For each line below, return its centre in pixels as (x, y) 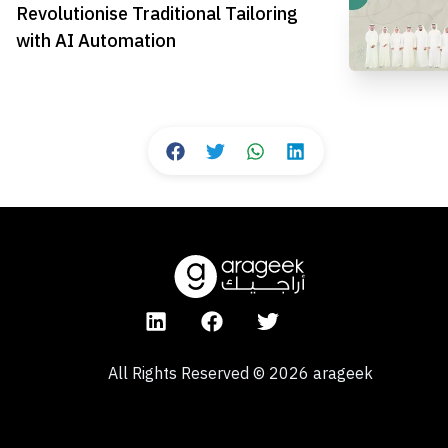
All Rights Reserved (178, 373)
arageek (342, 373)
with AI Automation (96, 40)
